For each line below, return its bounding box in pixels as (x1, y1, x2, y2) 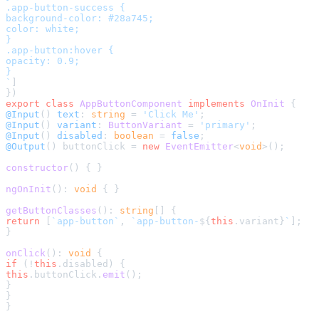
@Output (6, 141, 46, 152)
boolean (114, 130, 154, 142)
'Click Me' (142, 109, 199, 120)
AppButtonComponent (80, 98, 182, 110)
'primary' (199, 120, 251, 131)
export (6, 98, 40, 110)
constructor (6, 162, 68, 174)
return (6, 216, 40, 227)
